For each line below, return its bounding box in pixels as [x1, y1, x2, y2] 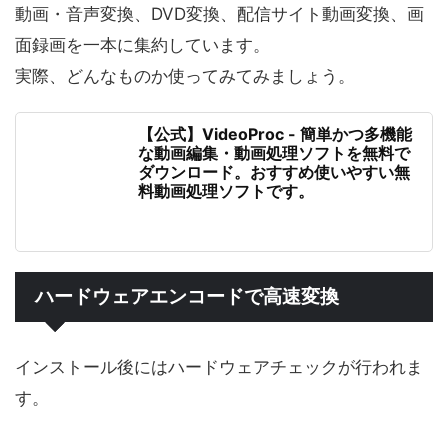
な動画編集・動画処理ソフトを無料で [138, 143, 410, 163]
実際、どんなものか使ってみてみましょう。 [15, 66, 355, 86]
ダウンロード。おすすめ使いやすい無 [138, 162, 410, 182]
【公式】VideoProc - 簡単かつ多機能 [138, 124, 412, 144]
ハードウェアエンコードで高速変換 [35, 285, 339, 308]
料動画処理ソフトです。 [138, 181, 314, 201]
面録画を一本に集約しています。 [15, 35, 270, 55]
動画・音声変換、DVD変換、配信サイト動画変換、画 [15, 4, 424, 24]
